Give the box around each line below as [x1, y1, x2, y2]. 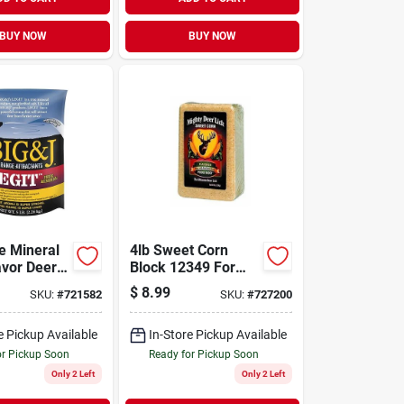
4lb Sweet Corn [130, 241, 229, 259]
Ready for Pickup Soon [149, 347, 260, 361]
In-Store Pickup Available [149, 326, 288, 342]
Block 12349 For [130, 258, 236, 276]
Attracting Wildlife [130, 275, 247, 293]
